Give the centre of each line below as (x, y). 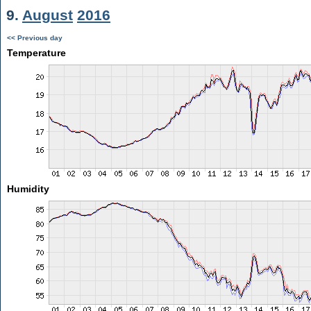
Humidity (28, 189)
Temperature (36, 53)
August (48, 15)
